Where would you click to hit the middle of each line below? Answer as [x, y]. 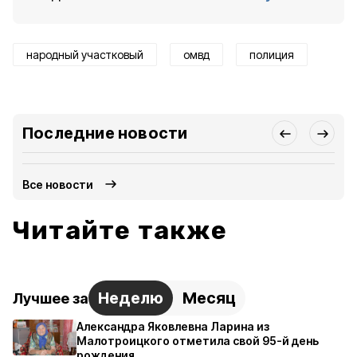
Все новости [58, 184]
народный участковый [85, 55]
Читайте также [120, 230]
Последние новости [105, 133]
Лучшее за [51, 298]
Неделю [131, 298]
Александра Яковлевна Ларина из [173, 326]
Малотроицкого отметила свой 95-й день [198, 341]
